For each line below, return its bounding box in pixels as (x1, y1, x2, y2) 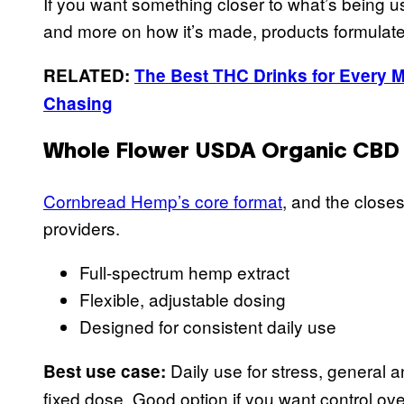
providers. (43, 215, 120, 240)
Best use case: (43, 358, 166, 383)
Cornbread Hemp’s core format (43, 188, 282, 213)
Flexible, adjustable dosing (79, 286, 286, 311)
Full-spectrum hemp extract (79, 259, 289, 284)
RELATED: (43, 62, 134, 87)
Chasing (43, 90, 113, 115)
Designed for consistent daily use (79, 313, 336, 338)
